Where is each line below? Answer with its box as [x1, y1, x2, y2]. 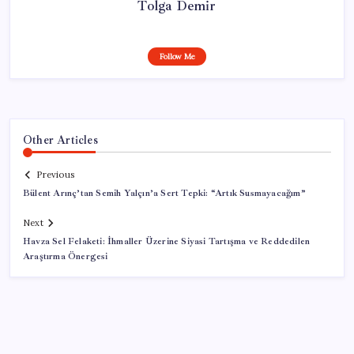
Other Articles [23, 132, 98, 147]
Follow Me [159, 51, 195, 62]
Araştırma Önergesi [23, 250, 108, 263]
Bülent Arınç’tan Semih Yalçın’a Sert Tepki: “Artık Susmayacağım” [23, 187, 306, 200]
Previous [36, 169, 74, 181]
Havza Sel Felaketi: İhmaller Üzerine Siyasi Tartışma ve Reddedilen [23, 235, 311, 248]
